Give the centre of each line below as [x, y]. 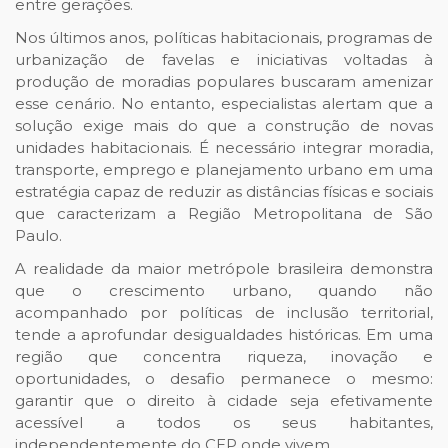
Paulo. [38, 236]
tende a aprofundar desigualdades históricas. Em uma [224, 335]
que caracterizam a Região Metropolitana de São [224, 214]
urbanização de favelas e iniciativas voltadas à [224, 60]
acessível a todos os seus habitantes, [224, 423]
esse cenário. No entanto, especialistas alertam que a [224, 104]
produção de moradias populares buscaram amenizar [224, 82]
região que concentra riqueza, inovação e [224, 357]
